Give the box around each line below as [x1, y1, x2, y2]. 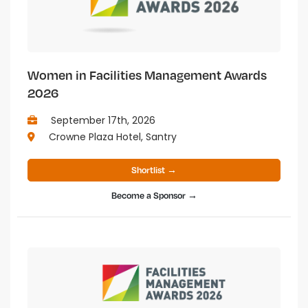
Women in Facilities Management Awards [27, 66, 267, 82]
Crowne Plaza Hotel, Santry [46, 129, 177, 144]
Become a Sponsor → [111, 189, 197, 201]
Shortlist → [131, 164, 177, 175]
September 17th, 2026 [48, 113, 155, 127]
